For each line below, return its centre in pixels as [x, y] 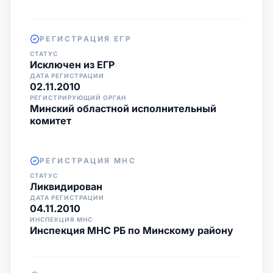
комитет [51, 121]
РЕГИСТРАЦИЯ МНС [88, 161]
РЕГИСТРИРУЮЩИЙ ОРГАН [78, 97]
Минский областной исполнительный [123, 108]
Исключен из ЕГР [72, 65]
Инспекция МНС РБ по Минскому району [132, 230]
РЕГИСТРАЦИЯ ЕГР [86, 39]
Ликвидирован [66, 186]
